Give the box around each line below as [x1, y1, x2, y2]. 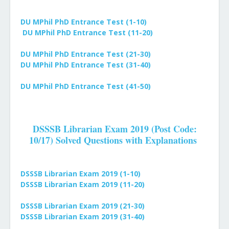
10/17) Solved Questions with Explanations [29, 133, 197, 147]
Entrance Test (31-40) [69, 60, 151, 70]
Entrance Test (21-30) [69, 49, 151, 59]
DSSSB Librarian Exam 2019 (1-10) [20, 169, 141, 178]
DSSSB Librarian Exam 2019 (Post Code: [32, 122, 197, 135]
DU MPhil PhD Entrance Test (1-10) [20, 17, 147, 27]
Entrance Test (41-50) [69, 81, 151, 91]
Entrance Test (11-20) [71, 28, 153, 37]
